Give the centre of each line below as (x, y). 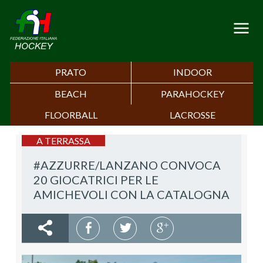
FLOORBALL (71, 115)
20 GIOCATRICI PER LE (96, 180)
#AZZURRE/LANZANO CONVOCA (127, 165)
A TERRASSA (63, 141)
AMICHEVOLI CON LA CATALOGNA (131, 195)
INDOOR (192, 72)
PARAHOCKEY (192, 94)
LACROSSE (192, 115)
